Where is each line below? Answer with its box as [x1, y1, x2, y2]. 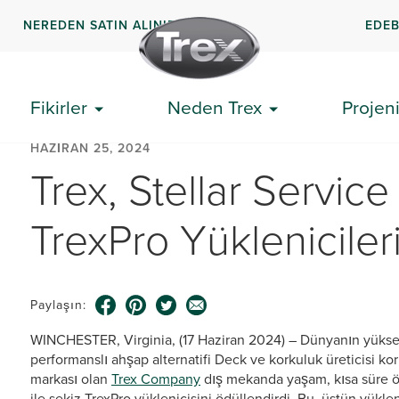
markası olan [30, 369, 111, 389]
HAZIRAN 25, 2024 [30, 139, 151, 158]
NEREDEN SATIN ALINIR [23, 15, 177, 35]
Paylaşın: [30, 296, 86, 314]
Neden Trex [167, 94, 262, 121]
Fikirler [30, 94, 87, 121]
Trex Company [111, 369, 200, 389]
